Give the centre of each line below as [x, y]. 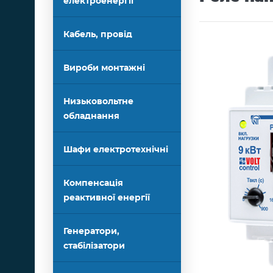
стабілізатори [94, 246]
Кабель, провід [98, 35]
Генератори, [91, 232]
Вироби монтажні [104, 68]
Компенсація [93, 183]
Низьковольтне [98, 102]
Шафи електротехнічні [116, 150]
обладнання [91, 116]
